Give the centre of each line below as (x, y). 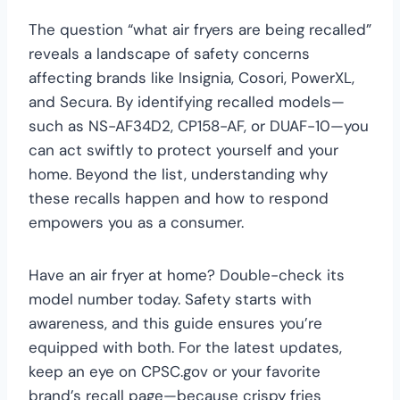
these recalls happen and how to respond (179, 198)
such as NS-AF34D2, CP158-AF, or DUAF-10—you (199, 125)
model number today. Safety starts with (170, 299)
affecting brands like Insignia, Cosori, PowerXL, (192, 77)
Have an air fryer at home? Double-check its (187, 275)
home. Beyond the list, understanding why (178, 174)
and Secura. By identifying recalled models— (187, 101)
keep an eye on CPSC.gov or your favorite (175, 371)
